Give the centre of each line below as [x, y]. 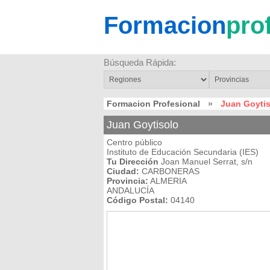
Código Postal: [137, 200]
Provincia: [127, 181]
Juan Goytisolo [143, 125]
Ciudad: [123, 171]
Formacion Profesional [153, 104]
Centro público [134, 142]
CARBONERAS [169, 171]
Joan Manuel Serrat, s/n [206, 162]
